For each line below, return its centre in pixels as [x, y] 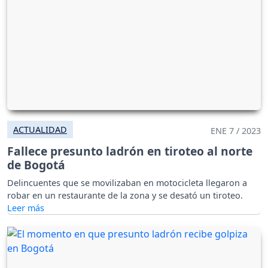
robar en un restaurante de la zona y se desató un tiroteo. [125, 196]
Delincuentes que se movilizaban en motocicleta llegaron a [127, 183]
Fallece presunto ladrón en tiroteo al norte [130, 151]
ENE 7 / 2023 [236, 131]
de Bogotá [36, 165]
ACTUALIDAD [40, 130]
